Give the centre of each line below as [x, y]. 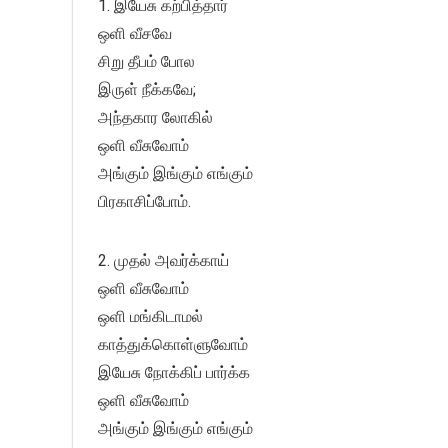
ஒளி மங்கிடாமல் [150, 317]
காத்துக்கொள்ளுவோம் [173, 345]
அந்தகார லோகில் [155, 118]
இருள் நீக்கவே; [147, 90]
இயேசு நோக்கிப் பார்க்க [174, 373]
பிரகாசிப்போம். [144, 202]
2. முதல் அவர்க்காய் [163, 261]
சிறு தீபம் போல [146, 62]
